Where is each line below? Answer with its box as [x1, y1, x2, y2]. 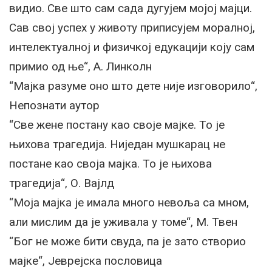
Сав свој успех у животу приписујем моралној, [9, 20, 255, 35]
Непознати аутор [9, 98, 100, 112]
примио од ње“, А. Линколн [9, 59, 152, 73]
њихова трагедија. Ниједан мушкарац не [9, 137, 225, 151]
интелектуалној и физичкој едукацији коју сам [9, 39, 254, 54]
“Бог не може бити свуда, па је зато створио [9, 234, 246, 248]
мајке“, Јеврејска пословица [9, 253, 162, 268]
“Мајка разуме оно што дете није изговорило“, [9, 78, 257, 93]
